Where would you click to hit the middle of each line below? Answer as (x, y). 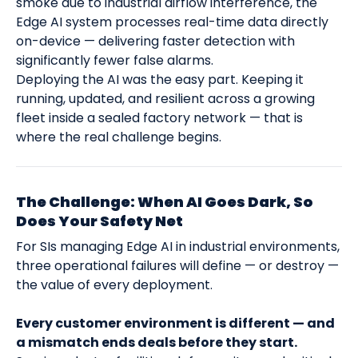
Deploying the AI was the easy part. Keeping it (160, 80)
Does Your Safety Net (99, 221)
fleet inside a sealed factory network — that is (159, 118)
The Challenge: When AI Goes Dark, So (165, 202)
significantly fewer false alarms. (115, 61)
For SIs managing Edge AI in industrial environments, (178, 247)
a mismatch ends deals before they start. (157, 343)
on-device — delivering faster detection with (155, 42)
